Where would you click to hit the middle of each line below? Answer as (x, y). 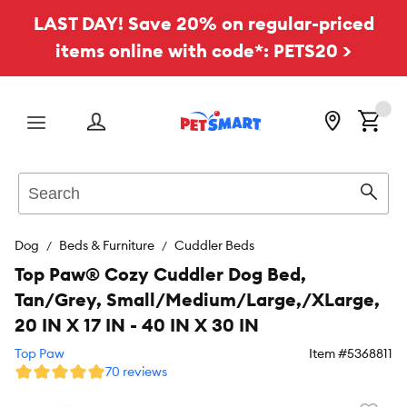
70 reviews (136, 372)
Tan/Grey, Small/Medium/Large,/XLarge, (197, 299)
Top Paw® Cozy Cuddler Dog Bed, (160, 274)
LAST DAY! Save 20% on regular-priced (203, 23)
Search (40, 181)
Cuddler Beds (214, 245)
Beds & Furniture (107, 245)
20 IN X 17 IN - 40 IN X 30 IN (137, 325)
